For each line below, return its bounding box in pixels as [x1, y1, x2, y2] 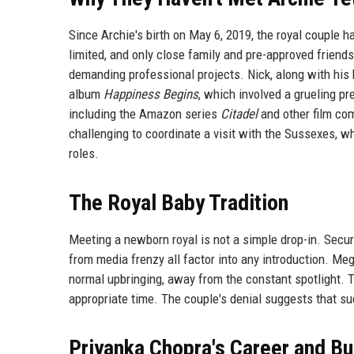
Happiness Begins [104, 85, 198, 102]
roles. [69, 145, 99, 161]
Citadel [220, 105, 258, 122]
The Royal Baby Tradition [69, 189, 288, 216]
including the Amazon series [69, 105, 220, 122]
